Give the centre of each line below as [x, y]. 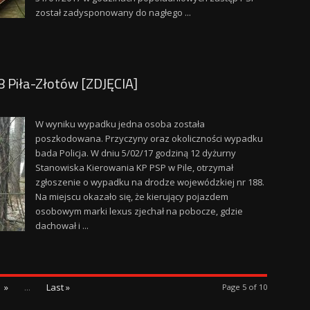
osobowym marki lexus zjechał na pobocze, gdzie [139, 211]
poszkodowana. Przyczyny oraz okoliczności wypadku [149, 138]
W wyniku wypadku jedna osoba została [120, 124]
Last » [58, 287]
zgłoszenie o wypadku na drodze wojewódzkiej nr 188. [149, 182]
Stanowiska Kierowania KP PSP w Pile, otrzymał [134, 167]
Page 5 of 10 [244, 287]
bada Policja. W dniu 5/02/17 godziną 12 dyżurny [135, 153]
